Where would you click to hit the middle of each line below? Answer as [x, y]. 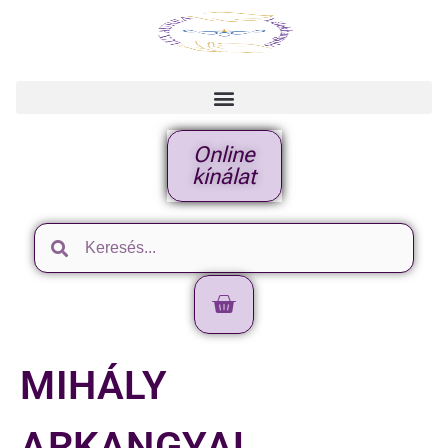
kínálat [224, 176]
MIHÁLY [93, 385]
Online [224, 154]
